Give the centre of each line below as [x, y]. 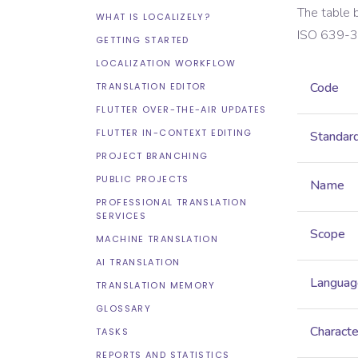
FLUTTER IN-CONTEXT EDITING [174, 133]
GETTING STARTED [143, 40]
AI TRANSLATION [138, 262]
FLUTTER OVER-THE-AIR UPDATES [181, 109]
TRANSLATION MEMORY [156, 285]
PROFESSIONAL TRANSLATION [171, 202]
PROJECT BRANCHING [152, 156]
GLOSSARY [123, 308]
